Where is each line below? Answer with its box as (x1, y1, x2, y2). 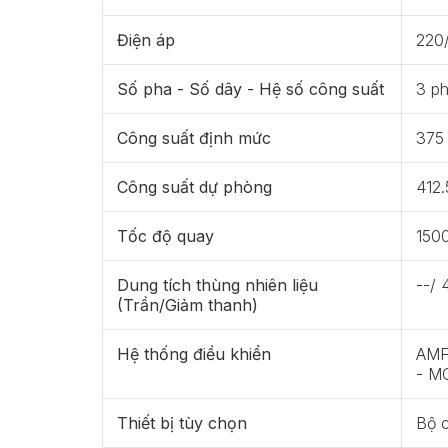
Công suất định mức (117, 128, 271, 149)
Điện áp (117, 30, 175, 51)
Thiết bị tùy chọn (117, 413, 247, 434)
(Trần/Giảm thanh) (117, 295, 258, 316)
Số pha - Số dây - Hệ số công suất (117, 79, 384, 100)
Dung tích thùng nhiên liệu (117, 275, 318, 296)
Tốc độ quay (117, 226, 214, 247)
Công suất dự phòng (117, 177, 272, 198)
